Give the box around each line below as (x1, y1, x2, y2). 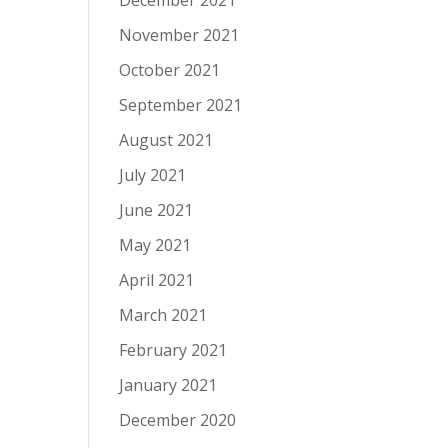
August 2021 (119, 129, 214, 152)
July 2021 (119, 164, 187, 187)
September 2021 (119, 94, 243, 117)
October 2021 (119, 59, 221, 82)
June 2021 (119, 199, 194, 222)
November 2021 (119, 24, 240, 47)
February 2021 (119, 339, 228, 362)
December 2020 (119, 409, 237, 432)
